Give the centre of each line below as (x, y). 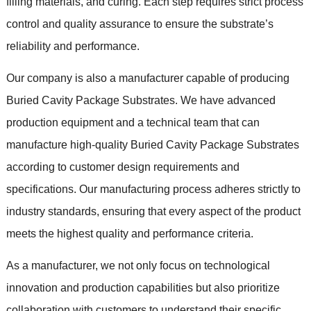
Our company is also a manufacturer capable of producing (148, 78)
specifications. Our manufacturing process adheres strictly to (153, 189)
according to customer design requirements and (123, 167)
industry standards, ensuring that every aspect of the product (153, 211)
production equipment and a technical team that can (133, 122)
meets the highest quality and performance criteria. (129, 233)
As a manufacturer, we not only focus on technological (138, 265)
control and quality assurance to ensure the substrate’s (140, 24)
